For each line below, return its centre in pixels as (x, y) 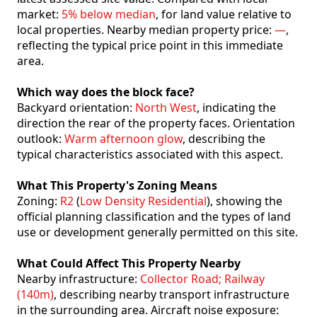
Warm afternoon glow (123, 139)
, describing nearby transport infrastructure (172, 295)
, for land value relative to (224, 15)
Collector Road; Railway (202, 279)
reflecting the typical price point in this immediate (150, 46)
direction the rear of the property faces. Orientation (156, 123)
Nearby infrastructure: (79, 279)
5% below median (109, 15)
